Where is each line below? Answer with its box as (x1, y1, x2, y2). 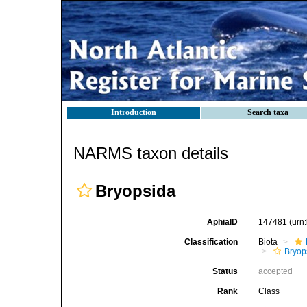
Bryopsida (95, 182, 175, 200)
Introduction (111, 108, 156, 117)
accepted (258, 267, 293, 276)
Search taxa (247, 108, 288, 117)
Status (212, 267, 238, 276)
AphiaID (207, 217, 238, 227)
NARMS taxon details (73, 144, 228, 162)
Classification (184, 237, 238, 247)
